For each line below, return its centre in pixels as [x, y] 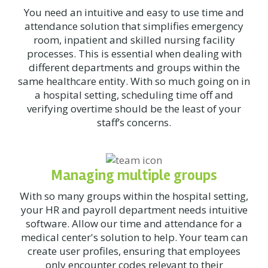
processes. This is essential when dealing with [134, 54]
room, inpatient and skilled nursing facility [134, 40]
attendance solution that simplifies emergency [134, 26]
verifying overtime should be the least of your [134, 109]
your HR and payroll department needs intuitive [134, 210]
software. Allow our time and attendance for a [134, 223]
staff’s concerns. [134, 122]
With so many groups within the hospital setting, [134, 196]
